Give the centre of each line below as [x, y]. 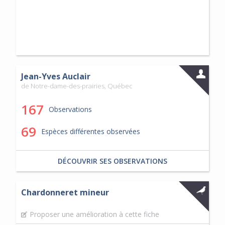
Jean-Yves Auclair [55, 77]
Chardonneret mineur [65, 193]
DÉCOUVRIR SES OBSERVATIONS [113, 161]
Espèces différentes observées [90, 132]
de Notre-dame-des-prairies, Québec [77, 86]
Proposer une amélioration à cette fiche [94, 214]
